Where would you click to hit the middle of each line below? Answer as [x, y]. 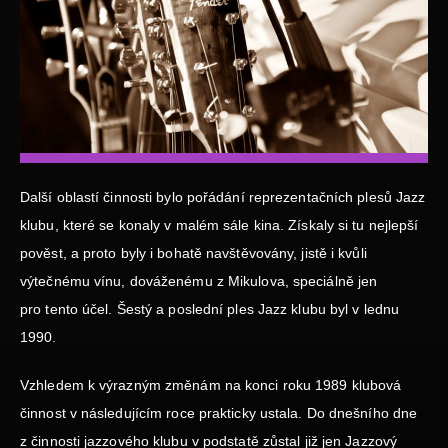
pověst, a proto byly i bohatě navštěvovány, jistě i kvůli [193, 253]
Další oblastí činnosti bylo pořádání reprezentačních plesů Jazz [223, 197]
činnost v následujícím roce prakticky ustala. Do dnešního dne [219, 413]
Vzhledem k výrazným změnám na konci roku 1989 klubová [211, 385]
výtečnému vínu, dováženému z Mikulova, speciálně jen [199, 281]
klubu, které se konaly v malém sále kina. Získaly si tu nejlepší [219, 225]
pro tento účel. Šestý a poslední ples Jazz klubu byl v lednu [210, 309]
